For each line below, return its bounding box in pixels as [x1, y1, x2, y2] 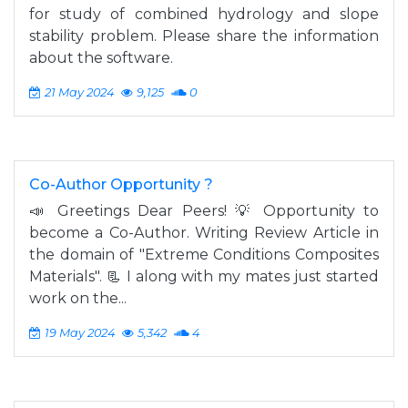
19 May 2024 [45, 326, 115, 340]
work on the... [29, 290, 127, 307]
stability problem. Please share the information [29, 27, 379, 45]
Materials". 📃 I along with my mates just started [29, 268, 379, 285]
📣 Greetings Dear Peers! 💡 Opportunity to [29, 202, 379, 219]
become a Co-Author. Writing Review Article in [29, 224, 379, 241]
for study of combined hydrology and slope [29, 5, 379, 23]
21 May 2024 [45, 86, 114, 99]
